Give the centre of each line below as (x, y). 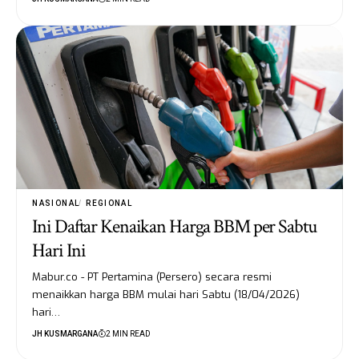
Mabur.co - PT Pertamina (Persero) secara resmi (152, 276)
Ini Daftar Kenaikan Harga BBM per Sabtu (174, 226)
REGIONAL (109, 203)
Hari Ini (59, 250)
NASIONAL (56, 203)
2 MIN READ (129, 333)
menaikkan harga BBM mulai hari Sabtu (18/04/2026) (166, 294)
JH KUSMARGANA (65, 333)
